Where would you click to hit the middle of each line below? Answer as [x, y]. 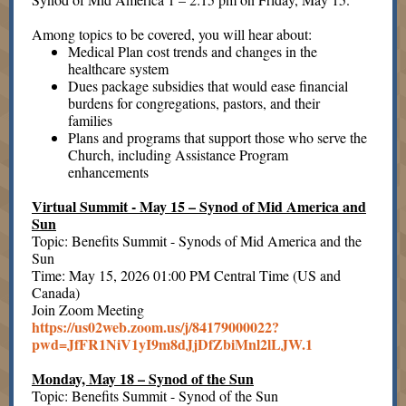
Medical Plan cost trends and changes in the [193, 51]
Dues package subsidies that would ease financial [208, 86]
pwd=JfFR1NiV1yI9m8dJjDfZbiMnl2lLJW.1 [172, 344]
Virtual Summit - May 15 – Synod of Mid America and [199, 206]
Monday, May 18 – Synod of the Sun [143, 378]
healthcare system [118, 68]
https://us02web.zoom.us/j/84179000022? [155, 327]
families [95, 120]
